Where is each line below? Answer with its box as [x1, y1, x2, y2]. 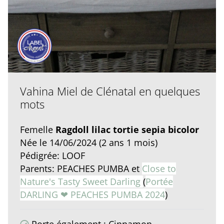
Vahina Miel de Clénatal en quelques [20, 83, 200, 99]
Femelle [20, 123, 55, 136]
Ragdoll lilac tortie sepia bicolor [55, 123, 199, 136]
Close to [142, 162, 176, 175]
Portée [145, 175, 173, 188]
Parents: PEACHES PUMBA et [20, 162, 142, 175]
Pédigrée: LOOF [20, 149, 85, 162]
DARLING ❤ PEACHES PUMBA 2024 [20, 188, 165, 201]
